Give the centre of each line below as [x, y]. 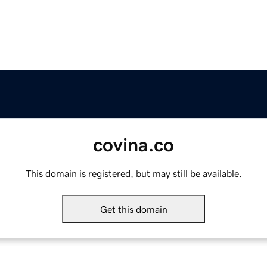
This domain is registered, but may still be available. [133, 174]
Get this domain [133, 209]
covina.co [133, 145]
